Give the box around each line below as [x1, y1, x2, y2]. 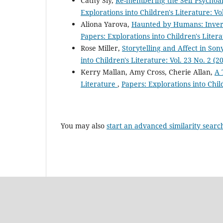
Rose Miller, [81, 43, 122, 53]
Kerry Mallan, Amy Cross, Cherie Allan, [81, 67, 215, 77]
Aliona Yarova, [81, 19, 131, 29]
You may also [61, 121, 107, 131]
